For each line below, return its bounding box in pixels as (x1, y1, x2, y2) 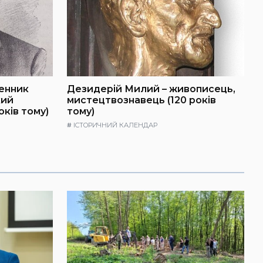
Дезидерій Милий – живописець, (67, 83, 235, 95)
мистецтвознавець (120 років (67, 95, 216, 106)
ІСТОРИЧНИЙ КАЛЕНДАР (73, 120, 157, 129)
